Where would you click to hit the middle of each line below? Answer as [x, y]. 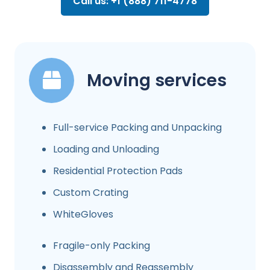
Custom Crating [91, 193]
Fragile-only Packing [102, 246]
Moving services [157, 81]
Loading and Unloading [106, 149]
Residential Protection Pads [118, 171]
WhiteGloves [83, 215]
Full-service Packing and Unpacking [137, 128]
